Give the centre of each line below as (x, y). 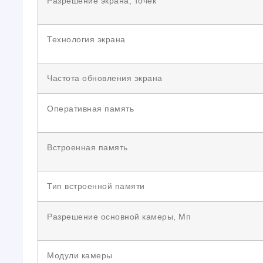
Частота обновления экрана (105, 78)
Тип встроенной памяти (96, 186)
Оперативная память (90, 109)
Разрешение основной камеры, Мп (119, 217)
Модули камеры (80, 255)
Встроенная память (87, 147)
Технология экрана (86, 39)
